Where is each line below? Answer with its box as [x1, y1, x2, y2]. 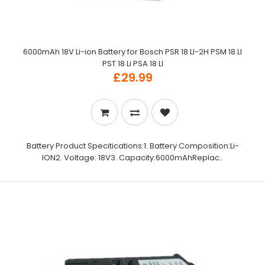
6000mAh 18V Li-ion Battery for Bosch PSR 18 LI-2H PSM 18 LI [23, 46, 242, 57]
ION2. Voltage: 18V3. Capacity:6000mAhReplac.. [42, 152, 223, 163]
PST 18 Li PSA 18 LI [102, 58, 163, 69]
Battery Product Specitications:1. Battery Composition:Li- [26, 140, 239, 151]
